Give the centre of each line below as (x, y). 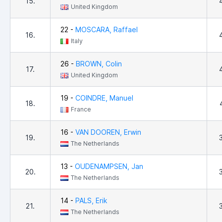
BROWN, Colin (99, 64)
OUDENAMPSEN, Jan (109, 166)
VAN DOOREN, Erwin (108, 132)
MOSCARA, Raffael (107, 30)
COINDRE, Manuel (104, 98)
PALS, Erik (91, 201)
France (81, 110)
